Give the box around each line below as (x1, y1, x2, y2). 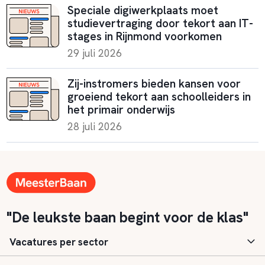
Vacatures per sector (9, 235, 108, 248)
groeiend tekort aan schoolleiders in (67, 89, 251, 104)
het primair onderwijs (67, 102, 176, 117)
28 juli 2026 (67, 120, 122, 133)
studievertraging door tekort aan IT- (67, 15, 254, 31)
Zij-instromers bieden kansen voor (67, 76, 241, 91)
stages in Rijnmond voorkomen (67, 28, 222, 44)
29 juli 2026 (67, 46, 122, 60)
